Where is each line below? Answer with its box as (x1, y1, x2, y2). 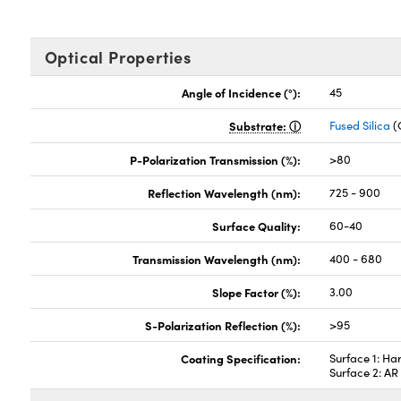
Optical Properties (44, 46, 192, 68)
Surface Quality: (212, 218, 302, 234)
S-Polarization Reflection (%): (145, 317, 302, 333)
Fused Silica (329, 117, 391, 133)
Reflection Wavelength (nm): (148, 184, 302, 200)
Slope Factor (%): (212, 284, 302, 300)
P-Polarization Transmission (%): (130, 151, 302, 167)
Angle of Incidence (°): (182, 84, 302, 100)
